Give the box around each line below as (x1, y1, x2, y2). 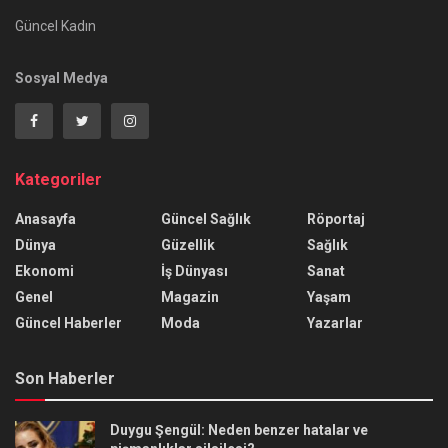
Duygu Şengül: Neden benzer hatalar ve (110, 421, 368, 438)
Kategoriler (15, 169, 102, 189)
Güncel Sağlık (161, 210, 251, 227)
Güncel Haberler (15, 314, 122, 331)
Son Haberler (15, 368, 115, 388)
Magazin (161, 288, 219, 305)
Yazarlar (307, 314, 363, 331)
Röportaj (307, 210, 365, 227)
